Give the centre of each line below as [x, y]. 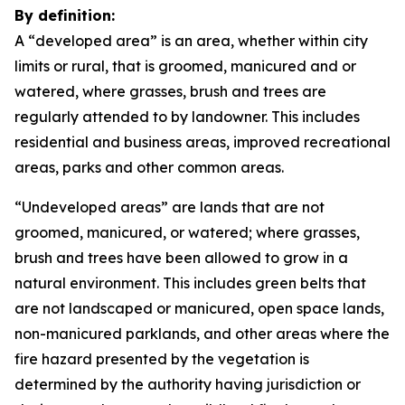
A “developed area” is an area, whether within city [191, 41]
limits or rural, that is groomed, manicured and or [185, 66]
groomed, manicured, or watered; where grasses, [187, 232]
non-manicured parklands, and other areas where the [202, 334]
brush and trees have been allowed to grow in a [181, 258]
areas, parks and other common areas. [149, 167]
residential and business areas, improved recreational [202, 142]
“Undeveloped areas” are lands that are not [170, 207]
